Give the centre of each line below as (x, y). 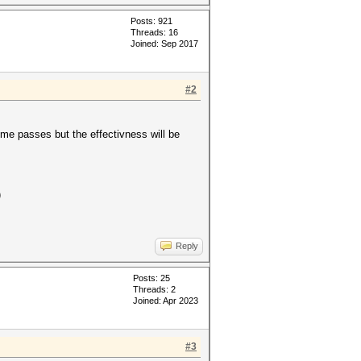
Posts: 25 (151, 278)
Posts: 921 (151, 21)
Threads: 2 (154, 289)
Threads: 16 (154, 32)
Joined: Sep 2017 (164, 44)
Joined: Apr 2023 (166, 301)
